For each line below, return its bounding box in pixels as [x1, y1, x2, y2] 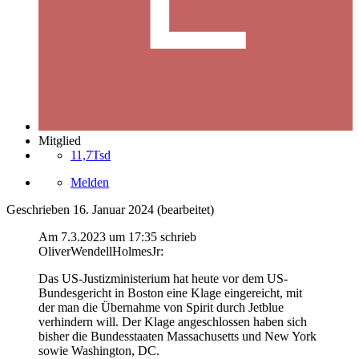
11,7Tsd [71, 148, 111, 163]
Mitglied [38, 134, 81, 148]
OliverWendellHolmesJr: [38, 244, 163, 259]
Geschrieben [6, 203, 73, 217]
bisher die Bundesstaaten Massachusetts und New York [38, 329, 317, 344]
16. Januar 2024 [73, 203, 154, 217]
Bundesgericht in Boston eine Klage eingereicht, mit [38, 286, 302, 301]
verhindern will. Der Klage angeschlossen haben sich [38, 315, 307, 329]
